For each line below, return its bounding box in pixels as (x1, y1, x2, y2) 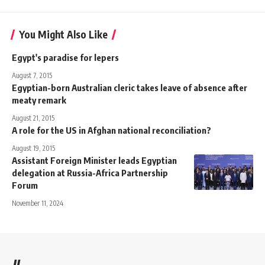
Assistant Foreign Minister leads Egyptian (12, 154, 177, 166)
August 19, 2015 (12, 143, 55, 153)
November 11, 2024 (12, 198, 63, 208)
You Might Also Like (19, 27, 108, 41)
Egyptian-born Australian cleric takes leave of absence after (12, 82, 247, 93)
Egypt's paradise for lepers (12, 51, 119, 63)
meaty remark (12, 94, 66, 105)
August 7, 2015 (12, 70, 52, 80)
